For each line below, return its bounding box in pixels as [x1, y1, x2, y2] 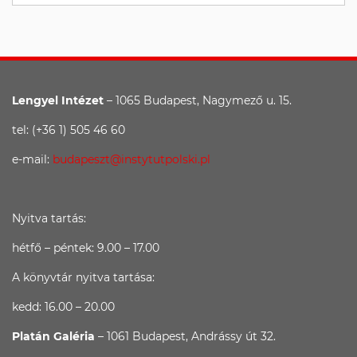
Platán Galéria [12, 329, 98, 343]
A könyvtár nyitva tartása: [12, 270, 155, 284]
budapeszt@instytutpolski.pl [53, 152, 210, 167]
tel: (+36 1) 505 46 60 [12, 123, 125, 137]
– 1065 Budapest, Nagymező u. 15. [104, 93, 292, 108]
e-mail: [12, 152, 53, 167]
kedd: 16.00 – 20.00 [12, 300, 115, 314]
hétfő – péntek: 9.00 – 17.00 [12, 241, 159, 255]
